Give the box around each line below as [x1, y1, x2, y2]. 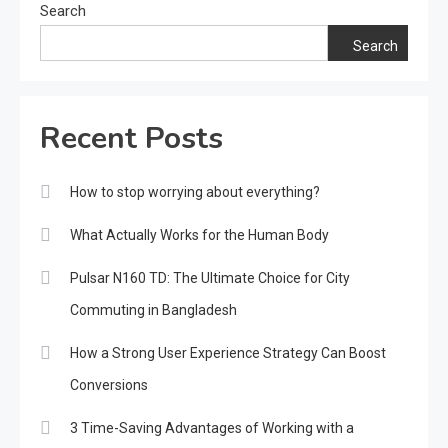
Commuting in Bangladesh [70, 301, 237, 318]
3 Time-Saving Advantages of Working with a [70, 419, 354, 436]
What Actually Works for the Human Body [70, 226, 329, 243]
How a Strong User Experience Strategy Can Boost [70, 344, 386, 361]
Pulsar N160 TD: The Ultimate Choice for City [70, 269, 350, 286]
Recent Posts [40, 117, 223, 159]
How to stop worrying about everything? [70, 183, 320, 200]
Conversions [70, 376, 148, 393]
